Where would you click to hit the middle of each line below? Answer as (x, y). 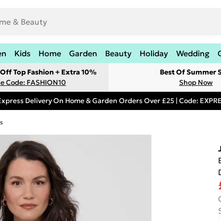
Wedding (193, 53)
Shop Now (196, 82)
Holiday (154, 53)
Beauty (118, 53)
